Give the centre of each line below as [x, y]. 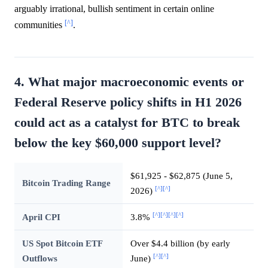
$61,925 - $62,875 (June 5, [181, 175]
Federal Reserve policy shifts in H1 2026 [128, 102]
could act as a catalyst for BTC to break [127, 122]
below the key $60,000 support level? [118, 143]
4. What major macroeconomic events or [129, 82]
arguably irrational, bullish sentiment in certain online [114, 8]
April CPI [41, 217]
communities [39, 25]
